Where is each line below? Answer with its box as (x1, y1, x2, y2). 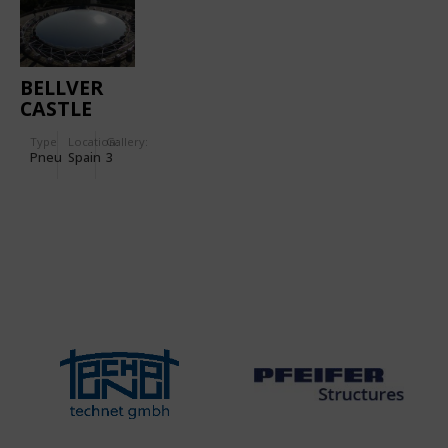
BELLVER (20, 74, 103, 102)
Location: (68, 134, 120, 150)
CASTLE (20, 95, 92, 123)
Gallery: (106, 134, 149, 150)
